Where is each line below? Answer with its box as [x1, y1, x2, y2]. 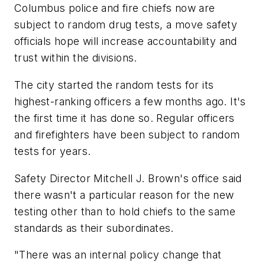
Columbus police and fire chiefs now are [14, 2, 215, 15]
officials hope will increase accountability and [14, 35, 237, 48]
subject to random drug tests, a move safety [14, 18, 238, 31]
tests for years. [14, 144, 91, 157]
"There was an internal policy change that [14, 248, 222, 261]
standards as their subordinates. [14, 221, 174, 234]
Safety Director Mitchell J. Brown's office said [14, 172, 242, 185]
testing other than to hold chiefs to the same [14, 205, 235, 218]
